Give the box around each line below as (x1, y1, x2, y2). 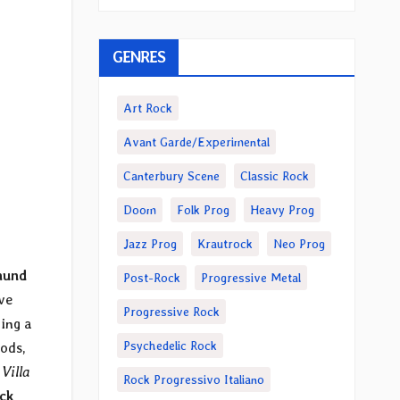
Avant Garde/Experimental (122, 135, 270, 149)
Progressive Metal (200, 271, 301, 285)
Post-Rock (122, 271, 180, 285)
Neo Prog (272, 237, 325, 251)
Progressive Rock (122, 304, 220, 319)
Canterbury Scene (122, 169, 220, 183)
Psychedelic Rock (122, 338, 217, 353)
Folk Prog (176, 203, 229, 217)
